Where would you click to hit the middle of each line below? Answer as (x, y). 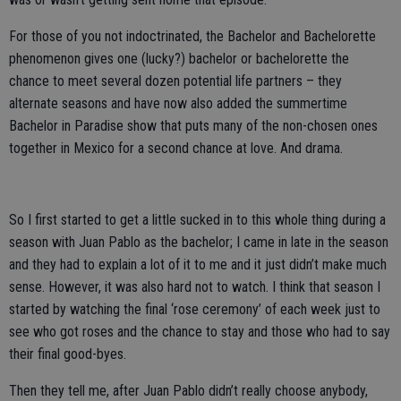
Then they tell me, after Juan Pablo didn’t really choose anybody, (188, 391)
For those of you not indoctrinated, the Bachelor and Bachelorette (192, 36)
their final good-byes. (68, 354)
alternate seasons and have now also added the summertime (178, 103)
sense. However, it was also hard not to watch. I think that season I (195, 287)
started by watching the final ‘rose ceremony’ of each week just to (195, 309)
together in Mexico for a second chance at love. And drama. (176, 148)
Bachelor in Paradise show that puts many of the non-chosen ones (193, 126)
